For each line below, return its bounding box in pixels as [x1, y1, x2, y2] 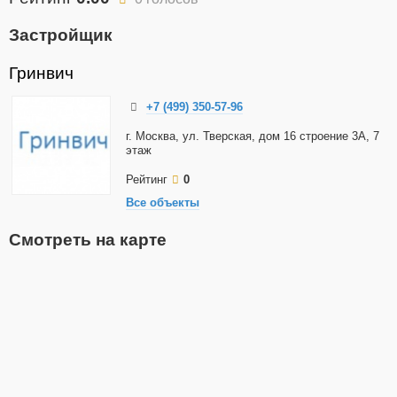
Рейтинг [126, 173, 167, 187]
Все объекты [126, 196, 199, 210]
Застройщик [9, 26, 113, 45]
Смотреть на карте [9, 230, 167, 249]
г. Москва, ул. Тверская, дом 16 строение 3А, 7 [126, 129, 379, 144]
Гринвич [9, 64, 74, 83]
